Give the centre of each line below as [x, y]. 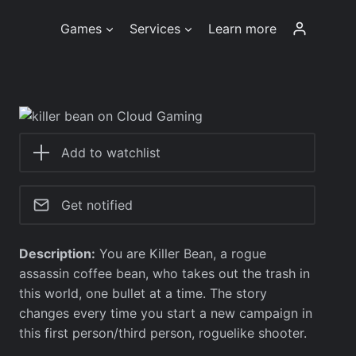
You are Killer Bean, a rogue [181, 253]
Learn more [243, 28]
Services [155, 28]
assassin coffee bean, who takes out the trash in [165, 273]
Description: [58, 253]
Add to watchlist [111, 152]
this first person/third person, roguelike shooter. [163, 333]
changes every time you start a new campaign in [166, 313]
